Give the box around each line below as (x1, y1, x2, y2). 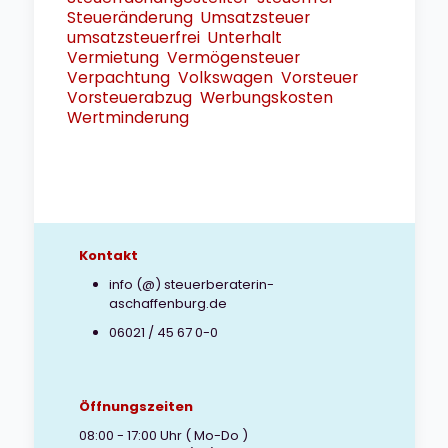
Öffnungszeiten (78, 397, 193, 416)
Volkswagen (177, 67, 273, 88)
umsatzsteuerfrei (66, 27, 200, 48)
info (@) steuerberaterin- (108, 275, 274, 294)
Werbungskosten (199, 87, 333, 108)
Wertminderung (66, 107, 189, 128)
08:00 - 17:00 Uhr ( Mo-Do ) (78, 426, 248, 445)
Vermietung (66, 47, 159, 68)
